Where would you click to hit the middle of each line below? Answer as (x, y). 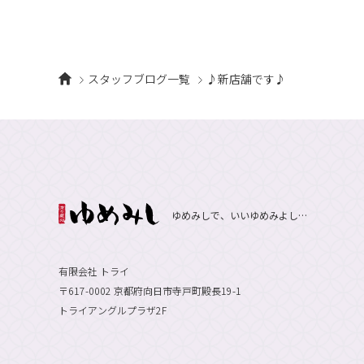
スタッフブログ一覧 (139, 79)
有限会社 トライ (94, 271)
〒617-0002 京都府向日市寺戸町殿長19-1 (150, 290)
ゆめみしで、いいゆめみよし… (239, 214)
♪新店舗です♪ (246, 79)
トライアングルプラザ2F (113, 310)
